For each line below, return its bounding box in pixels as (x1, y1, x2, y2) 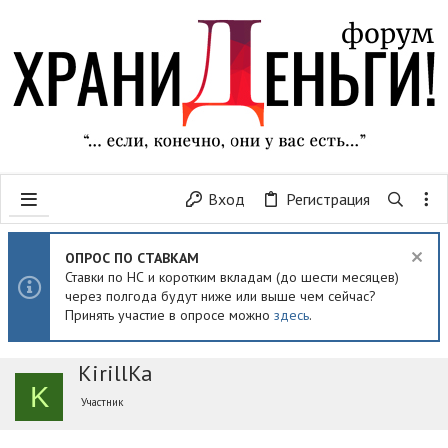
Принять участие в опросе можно (65, 306, 274, 324)
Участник (81, 395, 123, 409)
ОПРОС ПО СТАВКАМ (65, 249, 199, 267)
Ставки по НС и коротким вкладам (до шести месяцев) (65, 268, 399, 286)
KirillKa (78, 359, 153, 387)
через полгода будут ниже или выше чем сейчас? (65, 287, 376, 305)
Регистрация (285, 189, 370, 209)
